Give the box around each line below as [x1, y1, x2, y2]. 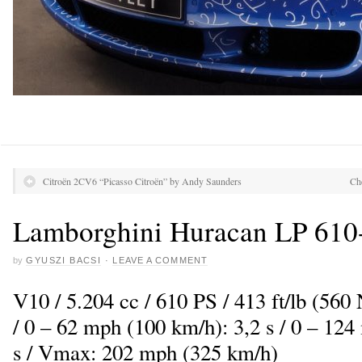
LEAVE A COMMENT [112, 255, 208, 266]
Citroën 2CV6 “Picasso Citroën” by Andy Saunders [43, 175, 242, 187]
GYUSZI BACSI [26, 255, 102, 266]
